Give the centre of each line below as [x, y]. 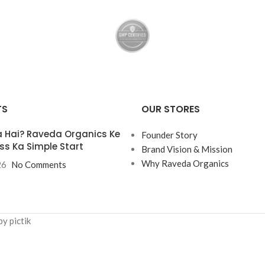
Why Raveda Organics [185, 163]
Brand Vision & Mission [187, 149]
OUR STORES [171, 109]
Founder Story [169, 135]
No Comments [38, 164]
